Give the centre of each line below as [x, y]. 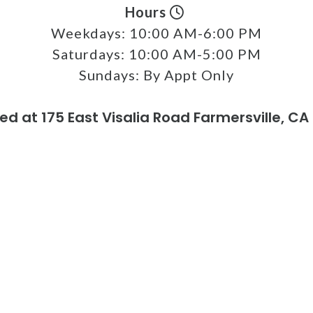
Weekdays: [90, 32]
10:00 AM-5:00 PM [195, 53]
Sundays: [111, 74]
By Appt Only [189, 74]
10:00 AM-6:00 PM [196, 32]
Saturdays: [90, 53]
